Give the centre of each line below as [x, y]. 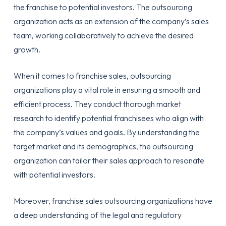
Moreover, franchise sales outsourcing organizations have [113, 201]
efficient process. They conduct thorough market [97, 104]
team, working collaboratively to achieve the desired [103, 35]
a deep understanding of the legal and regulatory [97, 215]
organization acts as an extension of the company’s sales [111, 21]
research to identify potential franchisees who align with [108, 118]
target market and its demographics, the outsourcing [103, 146]
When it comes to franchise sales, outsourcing [92, 76]
